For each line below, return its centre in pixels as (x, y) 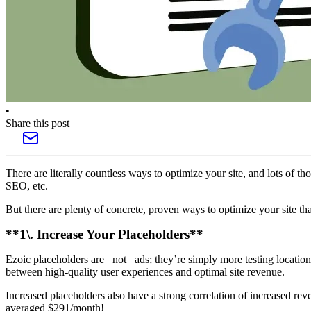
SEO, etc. (27, 186)
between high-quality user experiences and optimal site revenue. (145, 272)
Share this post (37, 124)
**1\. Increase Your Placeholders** (104, 235)
